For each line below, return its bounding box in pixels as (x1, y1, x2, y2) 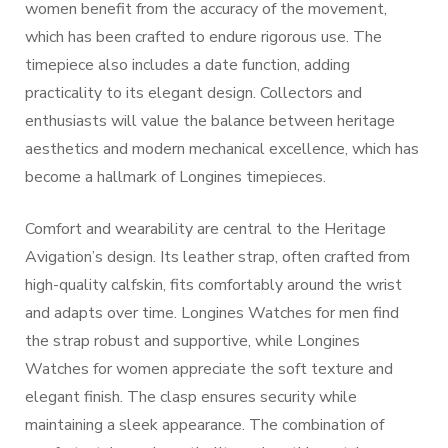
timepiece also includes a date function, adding (25, 54, 350, 76)
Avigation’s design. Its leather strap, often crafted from (25, 246, 410, 268)
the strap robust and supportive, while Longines (25, 330, 360, 352)
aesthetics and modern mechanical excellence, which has (25, 138, 419, 160)
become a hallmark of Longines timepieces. (25, 166, 326, 188)
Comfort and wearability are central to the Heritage (25, 218, 386, 240)
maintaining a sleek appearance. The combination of (25, 414, 384, 436)
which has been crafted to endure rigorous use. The (25, 26, 382, 48)
